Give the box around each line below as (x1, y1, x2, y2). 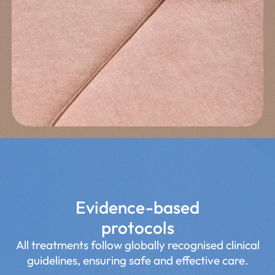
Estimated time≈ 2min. (95, 6, 180, 18)
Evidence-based (76, 196, 199, 218)
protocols (101, 216, 174, 238)
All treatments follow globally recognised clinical (15, 237, 260, 252)
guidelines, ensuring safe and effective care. (26, 252, 249, 268)
